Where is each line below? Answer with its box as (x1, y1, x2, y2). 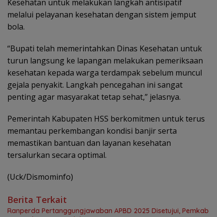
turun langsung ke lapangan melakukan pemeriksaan (7, 55, 203, 66)
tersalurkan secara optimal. (7, 150, 107, 161)
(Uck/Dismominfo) (7, 171, 73, 183)
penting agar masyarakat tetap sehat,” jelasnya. (7, 92, 181, 103)
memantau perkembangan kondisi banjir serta (7, 125, 177, 137)
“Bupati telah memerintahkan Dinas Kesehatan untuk (7, 43, 202, 54)
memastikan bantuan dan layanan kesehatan (7, 138, 171, 149)
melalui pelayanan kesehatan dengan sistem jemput (7, 9, 196, 20)
